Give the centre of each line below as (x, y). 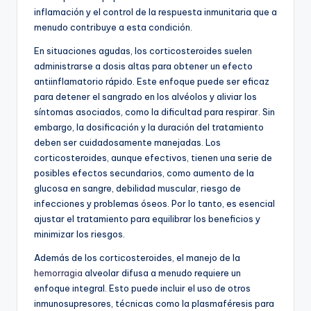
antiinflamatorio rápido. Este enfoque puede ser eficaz (152, 81)
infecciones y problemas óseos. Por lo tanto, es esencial (154, 203)
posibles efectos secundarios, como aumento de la (144, 173)
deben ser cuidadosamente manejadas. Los (127, 142)
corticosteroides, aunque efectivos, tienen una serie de (153, 157)
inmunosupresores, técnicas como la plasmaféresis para (154, 303)
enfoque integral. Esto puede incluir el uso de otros (142, 288)
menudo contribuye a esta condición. (113, 27)
